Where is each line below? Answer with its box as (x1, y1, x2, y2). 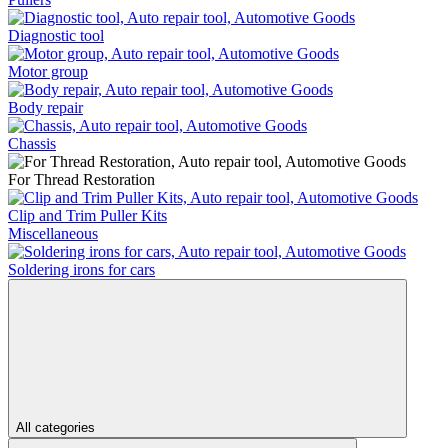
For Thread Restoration (8, 170, 155, 188)
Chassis (8, 134, 56, 152)
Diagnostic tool (8, 26, 104, 44)
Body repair (8, 98, 83, 116)
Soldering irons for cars (8, 260, 155, 278)
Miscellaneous (8, 224, 98, 242)
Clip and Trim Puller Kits (8, 206, 167, 224)
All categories (16, 419, 95, 435)
